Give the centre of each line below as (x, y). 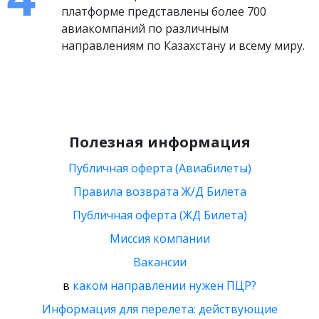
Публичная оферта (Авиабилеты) (159, 168)
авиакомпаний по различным (145, 28)
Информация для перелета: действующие (159, 309)
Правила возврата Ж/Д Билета (159, 192)
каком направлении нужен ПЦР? (164, 286)
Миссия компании (159, 239)
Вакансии (159, 262)
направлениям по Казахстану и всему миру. (183, 46)
